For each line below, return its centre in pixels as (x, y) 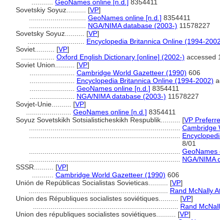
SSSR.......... (36, 167)
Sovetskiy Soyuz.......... (52, 10)
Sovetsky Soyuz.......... (51, 33)
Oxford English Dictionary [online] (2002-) (121, 57)
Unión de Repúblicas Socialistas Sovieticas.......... (93, 183)
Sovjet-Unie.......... (44, 104)
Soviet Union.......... (46, 65)
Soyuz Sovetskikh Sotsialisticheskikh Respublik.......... (99, 120)
